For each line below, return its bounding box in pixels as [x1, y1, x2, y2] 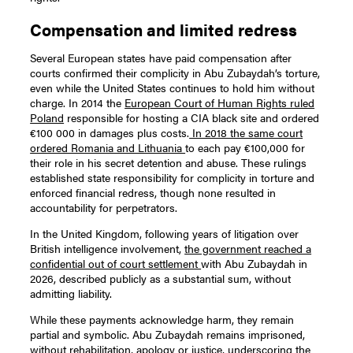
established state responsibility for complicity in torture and [30, 169, 315, 186]
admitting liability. [30, 285, 116, 302]
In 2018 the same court [189, 124, 303, 141]
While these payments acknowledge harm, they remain [30, 310, 295, 327]
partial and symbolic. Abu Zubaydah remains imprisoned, [30, 325, 306, 342]
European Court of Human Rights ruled [124, 95, 315, 111]
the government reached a [184, 240, 312, 257]
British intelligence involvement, [30, 240, 185, 257]
